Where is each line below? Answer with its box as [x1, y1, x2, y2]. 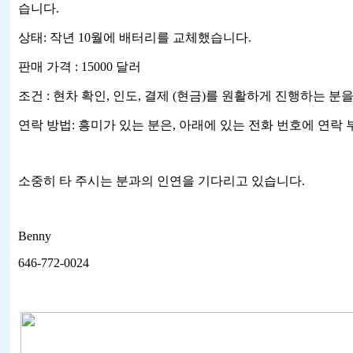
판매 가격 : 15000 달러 [18, 60, 141, 73]
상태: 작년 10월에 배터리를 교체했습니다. [18, 31, 251, 44]
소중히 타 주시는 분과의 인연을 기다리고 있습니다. [18, 174, 305, 188]
